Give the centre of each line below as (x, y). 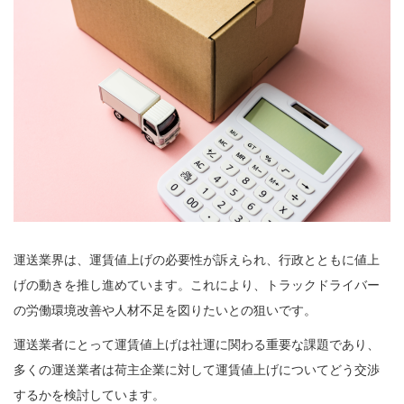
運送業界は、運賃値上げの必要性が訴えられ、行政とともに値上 (197, 259)
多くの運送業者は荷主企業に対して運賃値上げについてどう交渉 (197, 369)
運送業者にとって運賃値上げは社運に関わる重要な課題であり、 (197, 344)
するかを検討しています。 (89, 395)
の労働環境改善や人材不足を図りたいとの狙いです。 (165, 310)
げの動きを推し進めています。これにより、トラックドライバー (197, 285)
